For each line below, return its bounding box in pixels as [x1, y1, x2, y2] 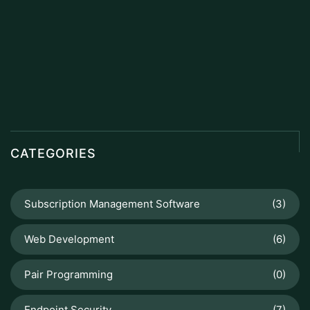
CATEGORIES [10, 146, 96, 161]
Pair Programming [24, 268, 113, 281]
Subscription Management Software [24, 197, 200, 210]
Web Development [24, 232, 114, 246]
